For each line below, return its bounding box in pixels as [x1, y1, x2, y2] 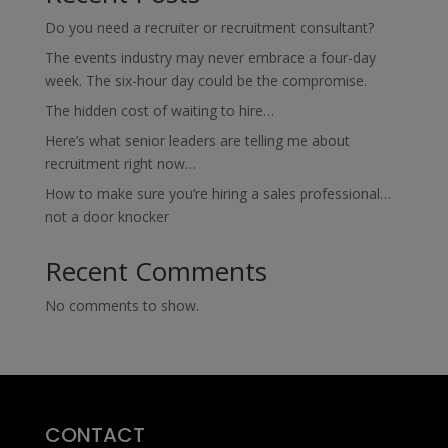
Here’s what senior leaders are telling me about [44, 130, 350, 150]
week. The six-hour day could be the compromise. [44, 70, 367, 90]
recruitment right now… [44, 153, 196, 173]
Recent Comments [44, 252, 267, 289]
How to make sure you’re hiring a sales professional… [44, 183, 391, 203]
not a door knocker [44, 206, 169, 226]
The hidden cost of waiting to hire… [44, 100, 274, 120]
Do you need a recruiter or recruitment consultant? [44, 17, 374, 37]
